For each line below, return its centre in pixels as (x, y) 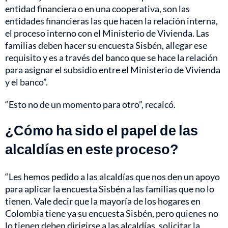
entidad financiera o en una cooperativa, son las (97, 8)
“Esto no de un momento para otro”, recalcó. (90, 104)
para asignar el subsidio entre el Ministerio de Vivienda (113, 69)
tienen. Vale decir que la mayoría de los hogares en (103, 201)
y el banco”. (26, 82)
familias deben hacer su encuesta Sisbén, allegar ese (106, 45)
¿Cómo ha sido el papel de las (102, 130)
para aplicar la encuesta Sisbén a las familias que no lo (110, 189)
